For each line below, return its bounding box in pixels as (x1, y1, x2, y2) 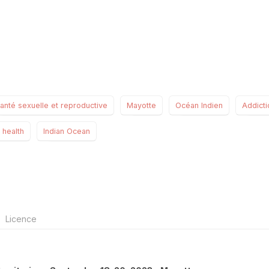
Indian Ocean (43, 127, 90, 136)
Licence (3, 214, 37, 225)
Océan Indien (175, 101, 223, 110)
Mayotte (127, 101, 156, 110)
